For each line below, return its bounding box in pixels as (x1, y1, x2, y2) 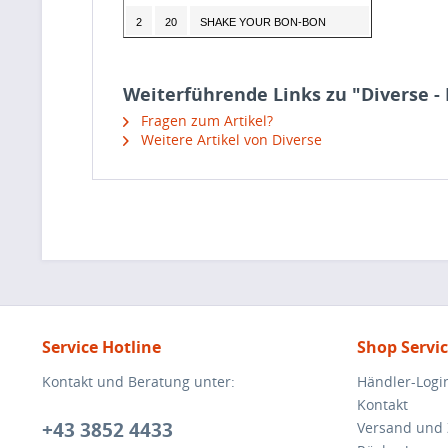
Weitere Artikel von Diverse (137, 130, 322, 149)
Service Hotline (42, 336, 161, 358)
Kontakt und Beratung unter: (42, 372, 235, 391)
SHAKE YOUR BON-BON (200, 16, 326, 28)
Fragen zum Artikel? (137, 111, 273, 130)
